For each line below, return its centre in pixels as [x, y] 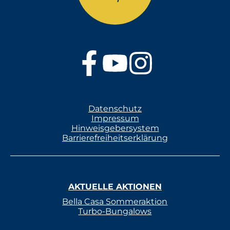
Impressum [115, 118]
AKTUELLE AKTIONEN [115, 186]
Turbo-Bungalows [115, 211]
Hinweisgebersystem [115, 128]
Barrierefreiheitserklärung [115, 138]
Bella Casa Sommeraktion [115, 201]
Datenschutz [115, 108]
